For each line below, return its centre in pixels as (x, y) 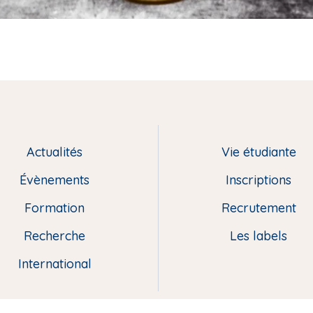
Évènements (54, 180)
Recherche (54, 236)
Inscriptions (259, 180)
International (54, 264)
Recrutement (259, 208)
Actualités (54, 152)
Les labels (259, 236)
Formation (54, 208)
